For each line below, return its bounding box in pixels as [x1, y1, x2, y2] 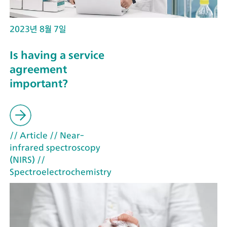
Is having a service [10, 49, 104, 62]
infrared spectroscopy [10, 142, 100, 153]
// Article [10, 130, 48, 140]
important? [10, 77, 68, 90]
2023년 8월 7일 [10, 23, 66, 34]
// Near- [48, 130, 84, 140]
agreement [10, 63, 67, 76]
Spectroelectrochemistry [10, 166, 111, 177]
